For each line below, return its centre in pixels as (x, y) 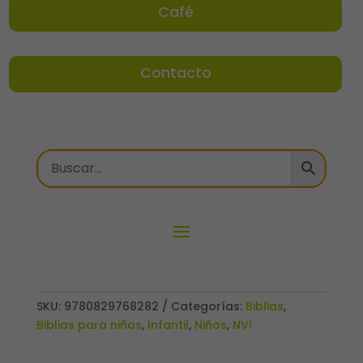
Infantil (168, 325)
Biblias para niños (89, 325)
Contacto (175, 72)
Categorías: (208, 306)
